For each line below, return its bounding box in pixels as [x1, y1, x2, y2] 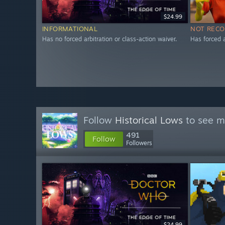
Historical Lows [115, 114, 183, 126]
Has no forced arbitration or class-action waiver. [42, 35, 177, 43]
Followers [126, 139, 152, 147]
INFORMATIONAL [42, 25, 98, 33]
